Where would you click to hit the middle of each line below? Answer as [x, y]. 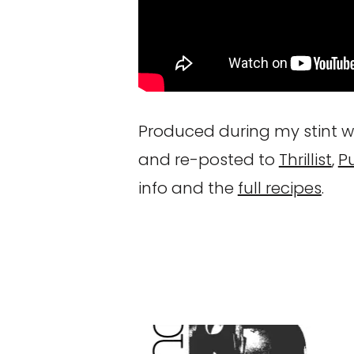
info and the [188, 188]
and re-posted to [208, 160]
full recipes [279, 188]
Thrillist [305, 160]
